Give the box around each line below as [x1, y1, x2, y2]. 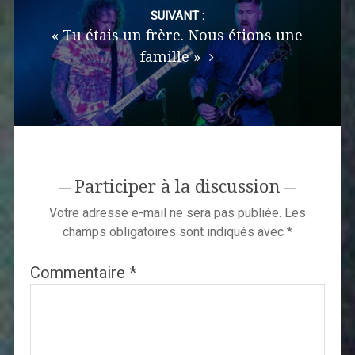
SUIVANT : [150, 9, 204, 24]
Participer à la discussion [74, 177, 281, 197]
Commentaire [29, 263, 129, 283]
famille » [140, 48, 206, 66]
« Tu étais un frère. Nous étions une [52, 27, 303, 44]
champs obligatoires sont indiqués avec [62, 224, 287, 240]
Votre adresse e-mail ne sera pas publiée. [48, 205, 281, 221]
